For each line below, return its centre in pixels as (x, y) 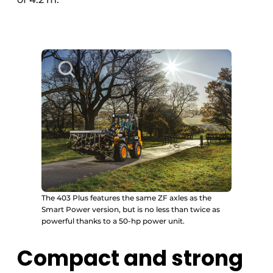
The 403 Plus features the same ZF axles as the (126, 198)
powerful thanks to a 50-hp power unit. (113, 221)
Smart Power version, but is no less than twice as (131, 209)
